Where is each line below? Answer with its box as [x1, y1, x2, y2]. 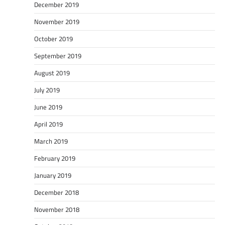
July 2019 [34, 84, 60, 95]
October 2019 [34, 33, 73, 44]
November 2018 [34, 204, 79, 214]
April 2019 [34, 119, 63, 129]
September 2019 [34, 50, 81, 61]
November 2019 [34, 16, 79, 27]
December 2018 [34, 187, 79, 197]
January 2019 [34, 170, 71, 180]
